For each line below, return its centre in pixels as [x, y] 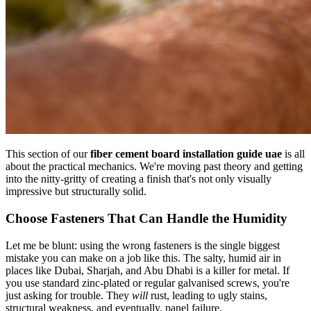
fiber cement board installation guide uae [186, 154]
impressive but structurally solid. [76, 192]
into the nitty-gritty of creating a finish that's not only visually [138, 179]
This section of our [48, 154]
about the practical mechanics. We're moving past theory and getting [154, 167]
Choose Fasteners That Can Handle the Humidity [146, 219]
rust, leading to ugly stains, [208, 295]
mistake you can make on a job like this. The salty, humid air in [143, 258]
